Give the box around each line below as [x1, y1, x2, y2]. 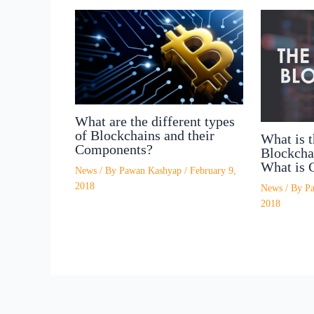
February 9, [190, 165, 236, 177]
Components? [75, 142, 153, 158]
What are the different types [75, 114, 235, 130]
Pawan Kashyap [119, 165, 184, 177]
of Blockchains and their [75, 128, 214, 144]
